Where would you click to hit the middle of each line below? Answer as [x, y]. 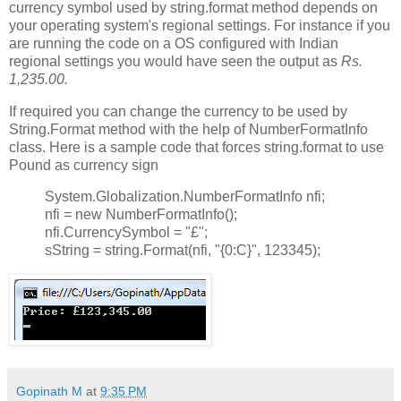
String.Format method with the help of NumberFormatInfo [188, 129]
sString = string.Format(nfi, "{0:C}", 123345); [183, 251]
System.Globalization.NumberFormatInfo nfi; [185, 197]
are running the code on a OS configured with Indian [174, 43]
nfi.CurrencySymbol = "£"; [126, 233]
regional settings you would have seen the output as [175, 61]
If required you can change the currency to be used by [178, 111]
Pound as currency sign [84, 165]
